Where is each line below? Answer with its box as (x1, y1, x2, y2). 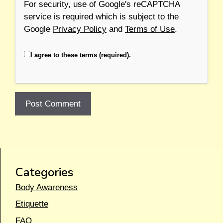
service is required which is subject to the (24, 12, 179, 22)
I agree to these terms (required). (30, 51, 131, 59)
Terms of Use (125, 24, 175, 34)
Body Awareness (15, 182, 78, 192)
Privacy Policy (53, 24, 107, 34)
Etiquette (15, 199, 48, 209)
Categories (15, 164, 73, 180)
